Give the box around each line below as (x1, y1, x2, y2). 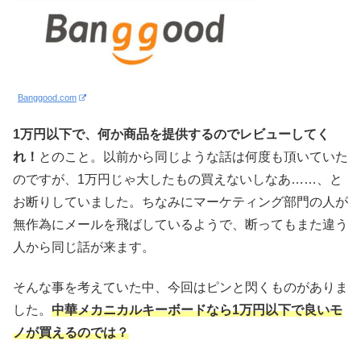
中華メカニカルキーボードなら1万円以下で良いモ (52, 303, 342, 317)
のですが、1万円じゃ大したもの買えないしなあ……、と (13, 172, 342, 187)
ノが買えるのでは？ (13, 326, 129, 340)
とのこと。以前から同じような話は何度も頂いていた (39, 150, 348, 164)
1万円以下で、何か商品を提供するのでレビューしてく (13, 127, 330, 142)
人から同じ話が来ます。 (13, 240, 155, 255)
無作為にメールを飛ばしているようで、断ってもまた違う (13, 218, 348, 232)
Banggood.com (18, 92, 77, 102)
